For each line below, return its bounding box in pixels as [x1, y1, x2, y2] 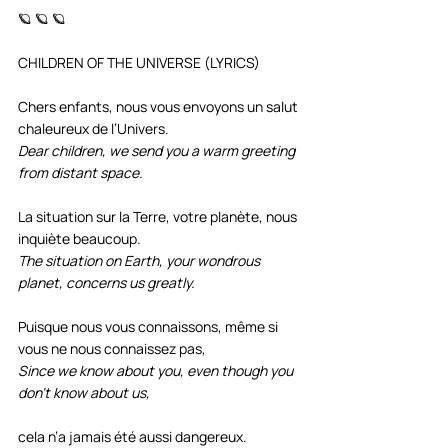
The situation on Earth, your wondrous [18, 250, 263, 270]
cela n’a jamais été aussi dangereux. [18, 426, 247, 446]
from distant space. [18, 162, 143, 182]
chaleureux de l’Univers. [18, 118, 169, 138]
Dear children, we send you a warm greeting [18, 140, 298, 160]
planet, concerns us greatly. [18, 272, 195, 292]
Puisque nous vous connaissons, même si [18, 316, 281, 336]
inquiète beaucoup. [18, 228, 144, 248]
